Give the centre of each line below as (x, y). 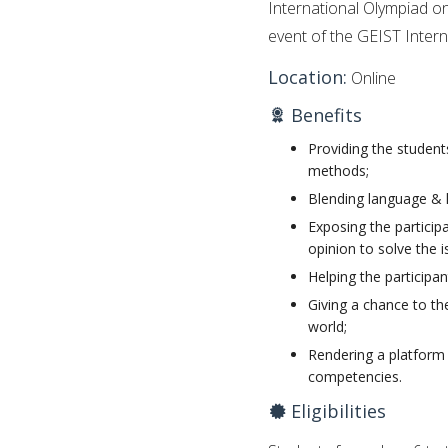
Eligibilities (336, 410)
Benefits (324, 114)
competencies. (355, 376)
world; (327, 326)
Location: (307, 76)
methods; (338, 170)
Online (371, 77)
